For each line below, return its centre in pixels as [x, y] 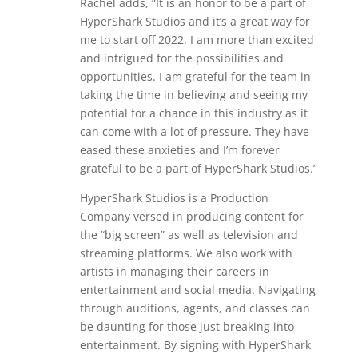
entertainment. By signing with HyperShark [195, 345]
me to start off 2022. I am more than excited [197, 40]
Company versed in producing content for [191, 217]
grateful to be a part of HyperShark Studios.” [198, 169]
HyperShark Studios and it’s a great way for [195, 22]
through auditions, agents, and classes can [195, 308]
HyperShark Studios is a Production [174, 198]
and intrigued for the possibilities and [181, 58]
